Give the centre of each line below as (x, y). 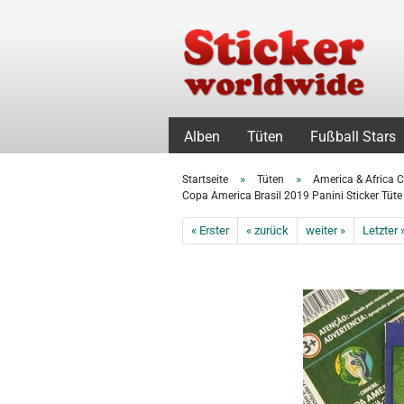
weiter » (326, 230)
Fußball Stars (353, 137)
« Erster (210, 230)
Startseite (205, 179)
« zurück (267, 230)
